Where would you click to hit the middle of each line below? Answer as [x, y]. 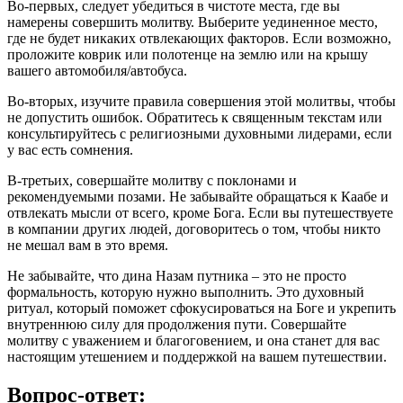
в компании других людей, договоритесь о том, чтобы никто [194, 228]
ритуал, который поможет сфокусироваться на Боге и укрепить [201, 308]
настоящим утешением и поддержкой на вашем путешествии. [197, 356]
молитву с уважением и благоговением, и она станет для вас [193, 340]
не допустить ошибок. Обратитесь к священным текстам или [195, 117]
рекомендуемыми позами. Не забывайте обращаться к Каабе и [198, 196]
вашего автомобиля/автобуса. [97, 70]
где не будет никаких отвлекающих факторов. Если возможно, [199, 38]
